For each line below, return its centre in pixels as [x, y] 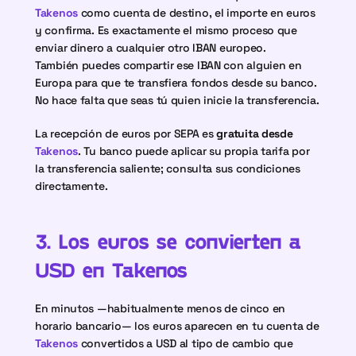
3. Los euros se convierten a [168, 240]
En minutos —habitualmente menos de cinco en [160, 308]
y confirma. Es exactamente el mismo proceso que [166, 30]
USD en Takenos [112, 269]
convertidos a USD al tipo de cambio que [186, 343]
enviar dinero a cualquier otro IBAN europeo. [151, 48]
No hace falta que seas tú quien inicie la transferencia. [177, 100]
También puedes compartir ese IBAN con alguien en [168, 65]
